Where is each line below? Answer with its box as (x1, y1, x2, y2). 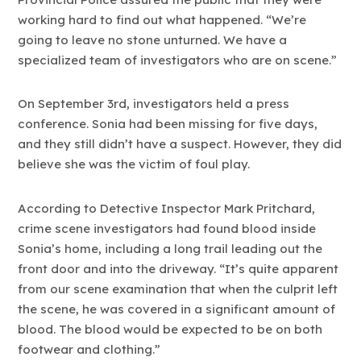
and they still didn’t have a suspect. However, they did (18, 136, 342, 152)
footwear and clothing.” (18, 341, 161, 357)
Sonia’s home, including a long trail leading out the (18, 240, 323, 256)
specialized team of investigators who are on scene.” (18, 52, 338, 68)
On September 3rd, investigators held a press (18, 96, 290, 112)
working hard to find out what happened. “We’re (18, 12, 307, 27)
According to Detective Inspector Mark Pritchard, (18, 200, 316, 216)
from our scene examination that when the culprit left (18, 280, 338, 297)
